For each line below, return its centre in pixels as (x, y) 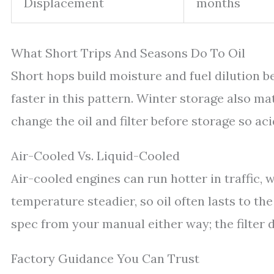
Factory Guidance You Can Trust (105, 258)
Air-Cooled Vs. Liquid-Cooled (95, 155)
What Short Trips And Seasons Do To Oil (128, 53)
